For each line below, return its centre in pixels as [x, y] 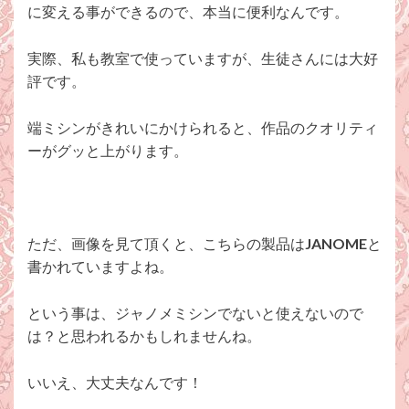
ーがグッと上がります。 [108, 151]
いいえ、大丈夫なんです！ [115, 383]
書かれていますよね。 [100, 267]
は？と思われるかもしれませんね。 [144, 336]
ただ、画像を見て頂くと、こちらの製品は [166, 244]
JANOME [336, 244]
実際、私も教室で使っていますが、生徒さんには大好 [203, 58]
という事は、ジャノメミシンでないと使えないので [195, 313]
